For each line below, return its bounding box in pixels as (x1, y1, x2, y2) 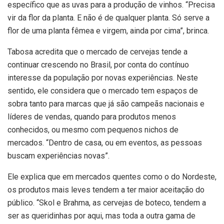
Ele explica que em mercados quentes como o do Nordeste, (7, 172, 216, 182)
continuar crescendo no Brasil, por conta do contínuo (7, 60, 189, 70)
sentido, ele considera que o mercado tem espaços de (7, 86, 198, 96)
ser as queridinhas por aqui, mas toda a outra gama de (7, 211, 195, 221)
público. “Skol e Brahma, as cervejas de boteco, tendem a (7, 198, 206, 208)
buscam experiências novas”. (7, 151, 109, 161)
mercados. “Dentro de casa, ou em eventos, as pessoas (7, 138, 202, 148)
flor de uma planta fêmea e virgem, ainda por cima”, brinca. (7, 26, 209, 36)
